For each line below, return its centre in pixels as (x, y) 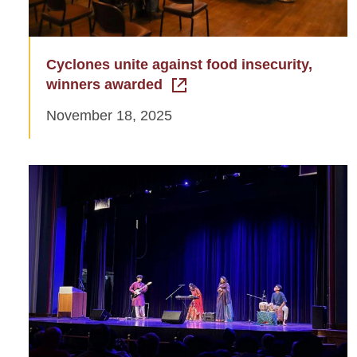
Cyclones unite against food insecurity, (179, 64)
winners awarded (104, 84)
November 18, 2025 (109, 115)
